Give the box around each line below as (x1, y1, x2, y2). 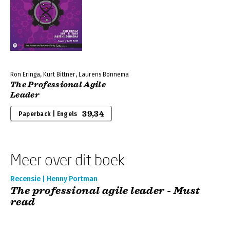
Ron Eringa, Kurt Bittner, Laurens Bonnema (10, 71, 129, 78)
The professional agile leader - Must (10, 184, 200, 197)
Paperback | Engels (18, 110, 78, 118)
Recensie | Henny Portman (10, 175, 98, 183)
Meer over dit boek (10, 150, 125, 168)
